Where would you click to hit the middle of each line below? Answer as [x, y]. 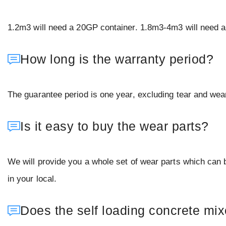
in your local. [32, 179]
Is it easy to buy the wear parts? [115, 126]
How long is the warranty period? [117, 59]
